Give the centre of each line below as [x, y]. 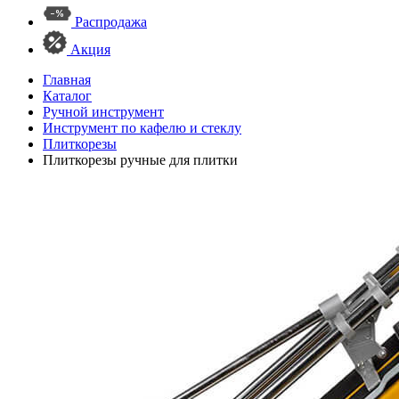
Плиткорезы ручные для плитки [140, 160]
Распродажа [111, 22]
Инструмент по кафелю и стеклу [142, 128]
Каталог [67, 96]
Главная [67, 80]
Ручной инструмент [103, 112]
